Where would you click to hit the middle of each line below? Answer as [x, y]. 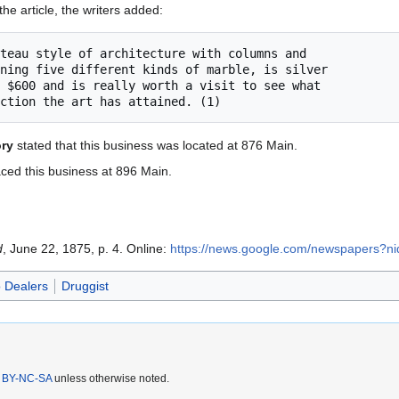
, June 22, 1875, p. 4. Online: [86, 249]
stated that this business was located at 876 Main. [155, 146]
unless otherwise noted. [110, 379]
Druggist [85, 286]
